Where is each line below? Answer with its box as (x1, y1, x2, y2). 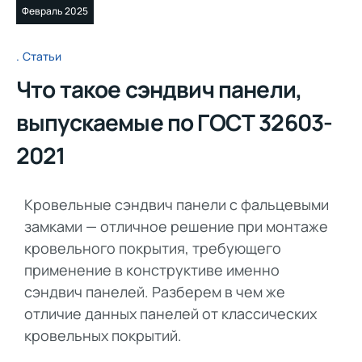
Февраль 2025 (22, 4, 88, 18)
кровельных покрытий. (24, 326, 182, 346)
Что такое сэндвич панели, (16, 74, 302, 105)
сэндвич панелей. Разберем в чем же (24, 282, 285, 302)
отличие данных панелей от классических (24, 304, 317, 324)
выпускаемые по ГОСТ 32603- (16, 107, 333, 138)
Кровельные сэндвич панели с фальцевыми (24, 195, 329, 215)
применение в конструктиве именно (24, 260, 280, 280)
